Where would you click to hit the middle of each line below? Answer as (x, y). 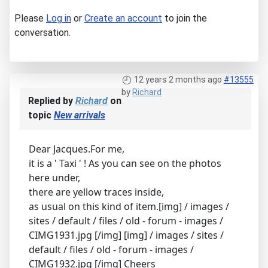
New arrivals (80, 115)
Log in (59, 18)
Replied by (52, 100)
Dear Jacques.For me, (77, 149)
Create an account (123, 18)
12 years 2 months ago (178, 79)
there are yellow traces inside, (96, 192)
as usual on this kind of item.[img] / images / (129, 206)
